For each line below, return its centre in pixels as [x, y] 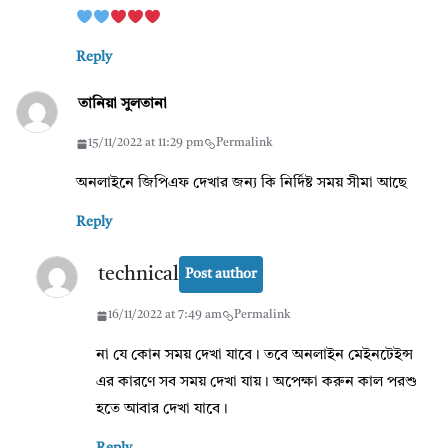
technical [138, 274]
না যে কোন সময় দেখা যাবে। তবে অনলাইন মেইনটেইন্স [254, 356]
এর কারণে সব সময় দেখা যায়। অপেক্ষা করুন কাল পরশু [256, 383]
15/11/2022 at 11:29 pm [146, 143]
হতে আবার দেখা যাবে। [162, 410]
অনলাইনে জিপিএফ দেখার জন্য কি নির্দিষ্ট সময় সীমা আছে [241, 184]
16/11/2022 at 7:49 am [165, 315]
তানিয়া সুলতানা [122, 105]
